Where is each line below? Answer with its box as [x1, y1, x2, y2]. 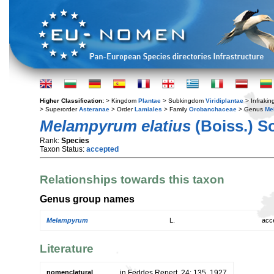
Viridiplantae [206, 97, 243, 104]
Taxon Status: [40, 145, 86, 154]
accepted [86, 145, 119, 154]
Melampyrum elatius [40, 117, 191, 135]
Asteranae [79, 106, 109, 113]
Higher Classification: [40, 97, 106, 104]
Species [61, 136, 89, 145]
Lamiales [135, 106, 162, 113]
